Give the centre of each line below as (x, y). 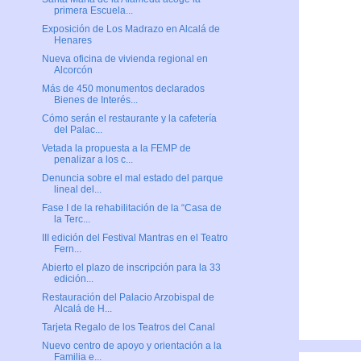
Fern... (67, 249)
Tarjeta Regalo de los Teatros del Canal (128, 328)
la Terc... (72, 220)
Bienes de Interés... (95, 100)
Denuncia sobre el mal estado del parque (132, 178)
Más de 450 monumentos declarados (123, 89)
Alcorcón (73, 71)
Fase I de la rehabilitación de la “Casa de (131, 208)
